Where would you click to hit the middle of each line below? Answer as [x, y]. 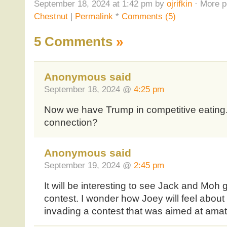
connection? [71, 123]
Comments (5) [148, 16]
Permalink [94, 16]
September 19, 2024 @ [89, 165]
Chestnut [51, 16]
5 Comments [75, 42]
